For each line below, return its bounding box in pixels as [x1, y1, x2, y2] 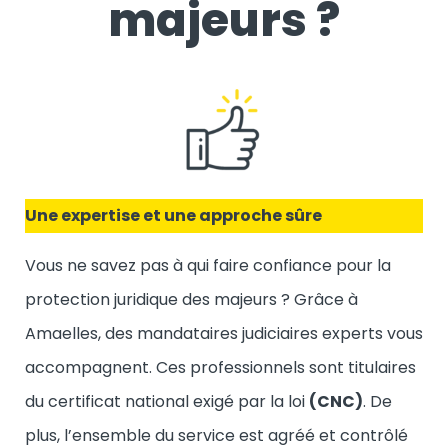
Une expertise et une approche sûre [25, 203, 322, 227]
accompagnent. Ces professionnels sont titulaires [25, 355, 416, 379]
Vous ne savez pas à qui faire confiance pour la [25, 253, 391, 277]
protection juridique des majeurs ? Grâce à [25, 287, 358, 311]
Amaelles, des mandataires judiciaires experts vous [25, 321, 423, 345]
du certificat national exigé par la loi [25, 389, 309, 413]
